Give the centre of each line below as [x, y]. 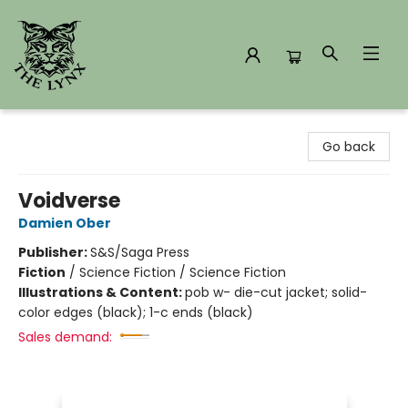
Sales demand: [65, 337]
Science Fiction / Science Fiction [183, 272]
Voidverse [69, 201]
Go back [349, 147]
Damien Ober [65, 223]
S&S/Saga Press [140, 252]
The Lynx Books [61, 127]
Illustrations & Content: [102, 292]
